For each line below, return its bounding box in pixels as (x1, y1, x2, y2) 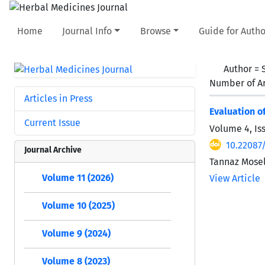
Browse (140, 25, 171, 37)
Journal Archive (24, 144, 82, 155)
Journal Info (62, 25, 112, 37)
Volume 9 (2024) (42, 227, 111, 239)
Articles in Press (24, 92, 92, 104)
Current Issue (24, 117, 80, 128)
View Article (209, 172, 260, 184)
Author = (224, 63, 261, 75)
